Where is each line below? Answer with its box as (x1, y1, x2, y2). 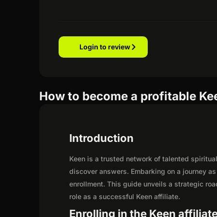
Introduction (69, 131, 134, 144)
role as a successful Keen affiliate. (69, 192, 181, 201)
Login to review (79, 42, 131, 51)
